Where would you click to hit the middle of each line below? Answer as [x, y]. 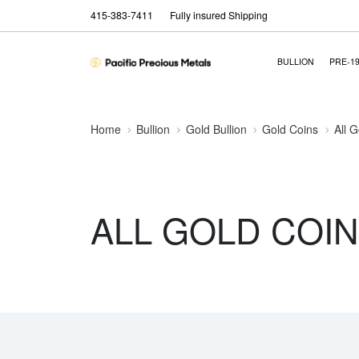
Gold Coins [290, 129]
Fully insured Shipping [218, 15]
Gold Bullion [216, 129]
